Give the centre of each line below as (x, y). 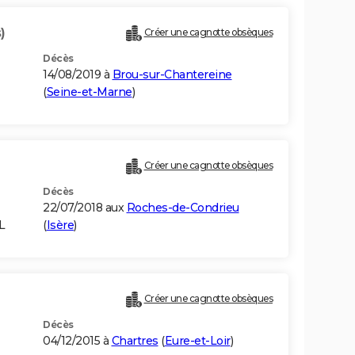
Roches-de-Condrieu (183, 208)
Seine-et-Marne (89, 92)
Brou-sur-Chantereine (172, 75)
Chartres (135, 341)
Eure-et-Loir (197, 341)
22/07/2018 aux (85, 208)
